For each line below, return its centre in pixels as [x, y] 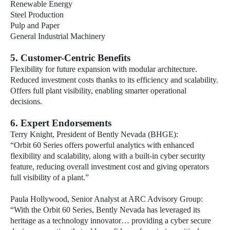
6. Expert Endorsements [61, 123]
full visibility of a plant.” [50, 177]
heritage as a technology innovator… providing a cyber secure [111, 221]
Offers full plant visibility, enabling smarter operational [98, 91]
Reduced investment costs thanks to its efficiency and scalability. [114, 80]
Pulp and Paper [35, 25]
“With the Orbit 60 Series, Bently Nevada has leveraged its [105, 210]
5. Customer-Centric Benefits [70, 58]
